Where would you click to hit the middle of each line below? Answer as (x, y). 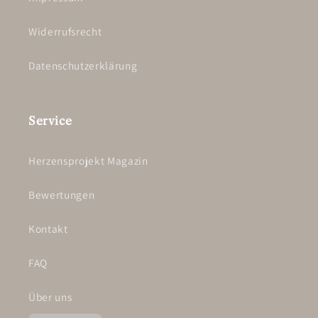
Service (50, 120)
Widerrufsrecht (65, 31)
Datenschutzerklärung (83, 65)
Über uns (50, 296)
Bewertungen (62, 194)
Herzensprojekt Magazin (88, 160)
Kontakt (48, 228)
